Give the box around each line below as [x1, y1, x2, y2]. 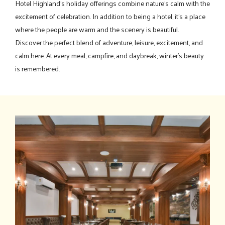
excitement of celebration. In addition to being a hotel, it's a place [15, 10, 205, 23]
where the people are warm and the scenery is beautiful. [15, 23, 179, 36]
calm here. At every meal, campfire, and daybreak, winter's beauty [15, 49, 204, 62]
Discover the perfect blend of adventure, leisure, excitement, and [15, 36, 203, 49]
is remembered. [15, 62, 60, 75]
